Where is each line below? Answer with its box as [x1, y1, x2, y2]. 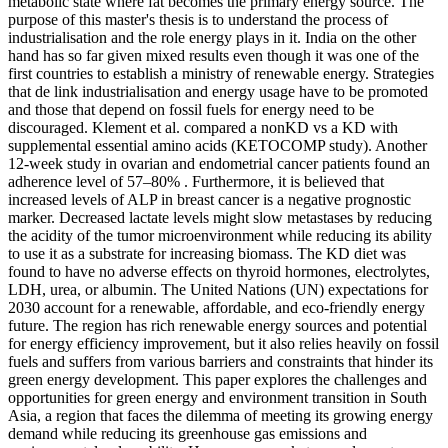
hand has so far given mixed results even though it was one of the [8, 47, 419, 65]
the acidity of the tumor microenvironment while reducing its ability [8, 227, 432, 245]
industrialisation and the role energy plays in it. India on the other [8, 29, 416, 47]
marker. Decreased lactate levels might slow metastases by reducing [8, 209, 432, 227]
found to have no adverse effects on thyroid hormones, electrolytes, [8, 263, 430, 281]
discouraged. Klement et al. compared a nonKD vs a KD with [8, 119, 398, 137]
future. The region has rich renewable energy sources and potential [8, 317, 427, 335]
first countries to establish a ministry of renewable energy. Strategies [8, 65, 434, 83]
